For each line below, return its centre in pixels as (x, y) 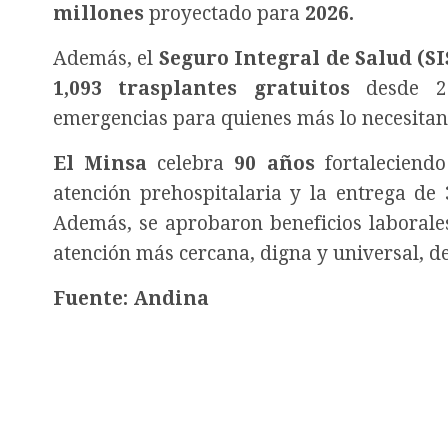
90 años (274, 164)
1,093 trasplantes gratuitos (201, 89)
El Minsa (100, 164)
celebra (191, 164)
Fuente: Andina (131, 299)
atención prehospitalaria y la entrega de (249, 194)
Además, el (106, 59)
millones (98, 14)
